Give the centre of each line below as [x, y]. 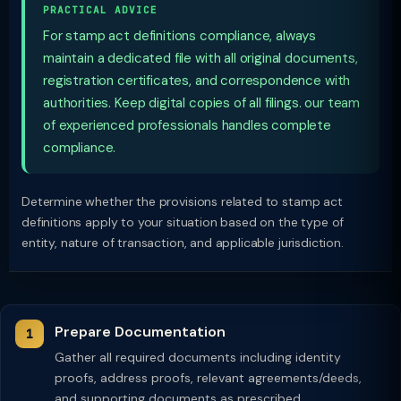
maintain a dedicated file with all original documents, [200, 58]
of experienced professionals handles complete [188, 125]
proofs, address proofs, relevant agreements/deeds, [208, 378]
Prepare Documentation [140, 332]
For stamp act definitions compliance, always [180, 36]
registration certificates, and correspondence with [197, 81]
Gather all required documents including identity [198, 357]
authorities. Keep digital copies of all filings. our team [202, 103]
